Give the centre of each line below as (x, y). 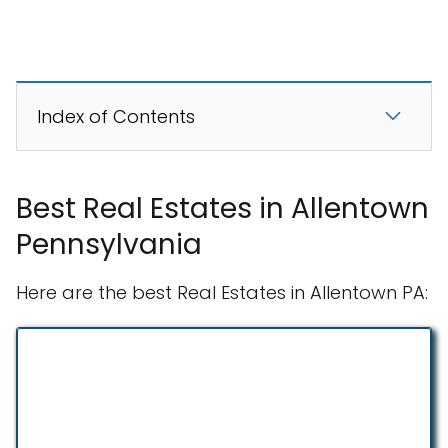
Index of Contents (116, 116)
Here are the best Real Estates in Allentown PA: (222, 292)
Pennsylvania (109, 244)
